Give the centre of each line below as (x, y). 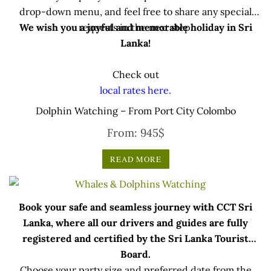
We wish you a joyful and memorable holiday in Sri (135, 28)
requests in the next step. (135, 28)
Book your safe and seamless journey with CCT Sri (135, 207)
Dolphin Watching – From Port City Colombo (135, 111)
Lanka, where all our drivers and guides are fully (135, 223)
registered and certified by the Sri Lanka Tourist (135, 239)
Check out (135, 75)
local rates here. (135, 90)
